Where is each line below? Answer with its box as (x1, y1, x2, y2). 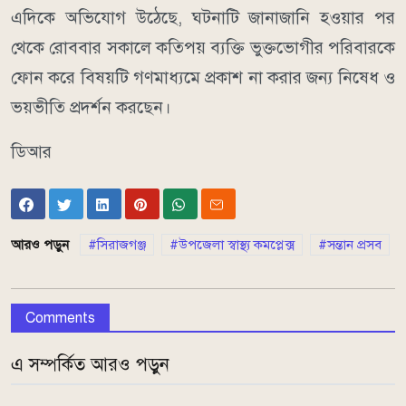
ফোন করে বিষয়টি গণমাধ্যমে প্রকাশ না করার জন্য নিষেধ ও (11, 66, 395, 88)
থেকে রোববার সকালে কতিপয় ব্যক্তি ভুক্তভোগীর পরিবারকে (11, 36, 395, 58)
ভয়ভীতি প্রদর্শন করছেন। (11, 96, 171, 118)
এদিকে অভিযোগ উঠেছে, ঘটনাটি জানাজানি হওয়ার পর (11, 6, 395, 28)
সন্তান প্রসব (327, 237, 382, 254)
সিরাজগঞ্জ (97, 237, 146, 254)
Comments (25, 309, 95, 328)
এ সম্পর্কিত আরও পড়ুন (11, 353, 169, 377)
